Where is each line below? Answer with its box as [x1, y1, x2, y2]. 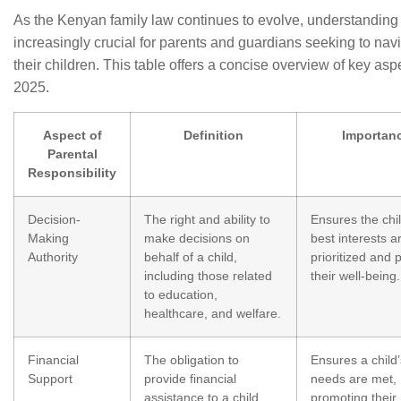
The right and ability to [144, 212, 270, 226]
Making [28, 231, 69, 245]
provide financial [144, 371, 236, 386]
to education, [144, 287, 218, 302]
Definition [183, 128, 243, 142]
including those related [144, 269, 272, 283]
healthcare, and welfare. [144, 306, 281, 320]
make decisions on [144, 231, 250, 245]
